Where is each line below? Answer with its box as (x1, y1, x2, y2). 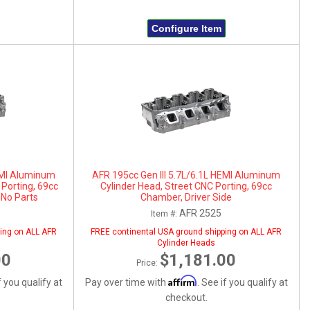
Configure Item (151, 23, 221, 34)
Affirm (167, 274, 197, 286)
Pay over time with (84, 276, 168, 288)
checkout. (165, 291, 208, 303)
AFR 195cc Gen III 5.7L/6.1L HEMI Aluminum (92, 169, 281, 181)
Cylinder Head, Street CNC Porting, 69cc (100, 180, 273, 192)
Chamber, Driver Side (140, 191, 232, 203)
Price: (136, 257, 161, 268)
